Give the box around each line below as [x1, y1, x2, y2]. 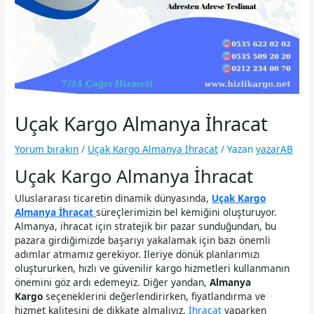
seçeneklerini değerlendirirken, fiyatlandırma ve [43, 289, 266, 303]
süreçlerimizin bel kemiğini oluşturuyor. [96, 205, 278, 219]
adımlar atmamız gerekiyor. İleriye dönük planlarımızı [15, 247, 261, 261]
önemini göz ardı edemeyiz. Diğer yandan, [15, 275, 210, 289]
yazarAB [256, 142, 294, 156]
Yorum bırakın [15, 142, 79, 156]
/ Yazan [218, 142, 254, 156]
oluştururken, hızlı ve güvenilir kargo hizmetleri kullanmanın [15, 261, 290, 275]
